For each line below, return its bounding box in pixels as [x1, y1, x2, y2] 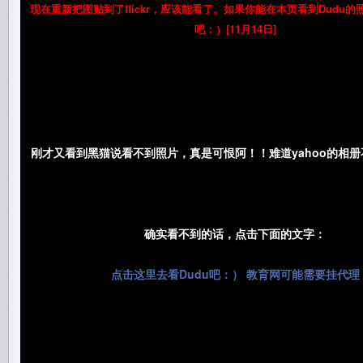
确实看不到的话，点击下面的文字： [144, 225, 327, 241]
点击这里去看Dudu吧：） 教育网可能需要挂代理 [110, 266, 360, 282]
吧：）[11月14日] [194, 21, 276, 36]
